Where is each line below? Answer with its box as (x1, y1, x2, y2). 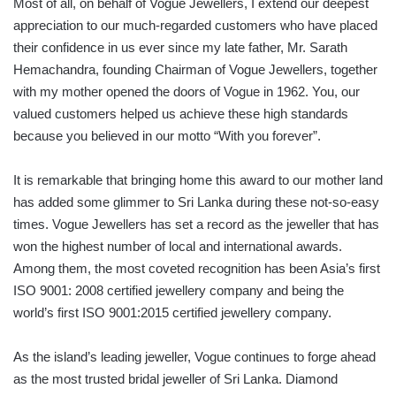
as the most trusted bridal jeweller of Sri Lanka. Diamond (13, 371, 338, 387)
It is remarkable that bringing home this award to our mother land (13, 172, 383, 188)
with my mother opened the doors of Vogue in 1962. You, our (13, 84, 360, 100)
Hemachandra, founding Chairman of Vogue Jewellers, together (13, 62, 377, 78)
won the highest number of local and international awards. (13, 239, 342, 255)
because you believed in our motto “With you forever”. (13, 128, 321, 144)
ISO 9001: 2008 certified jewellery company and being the (13, 283, 344, 299)
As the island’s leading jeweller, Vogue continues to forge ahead (13, 349, 376, 365)
